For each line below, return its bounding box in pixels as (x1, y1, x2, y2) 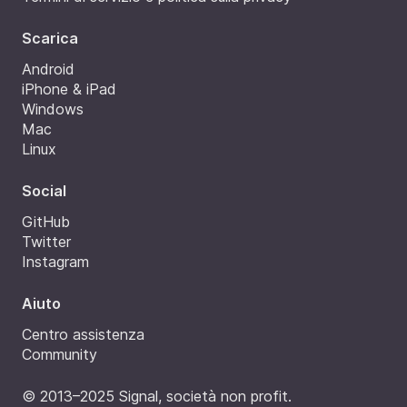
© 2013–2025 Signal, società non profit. (22, 386, 292, 405)
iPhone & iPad (22, 79, 116, 98)
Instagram (22, 252, 89, 271)
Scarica (22, 28, 78, 47)
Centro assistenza (22, 324, 144, 343)
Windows (22, 99, 84, 118)
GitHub (22, 212, 70, 231)
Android (22, 59, 74, 78)
